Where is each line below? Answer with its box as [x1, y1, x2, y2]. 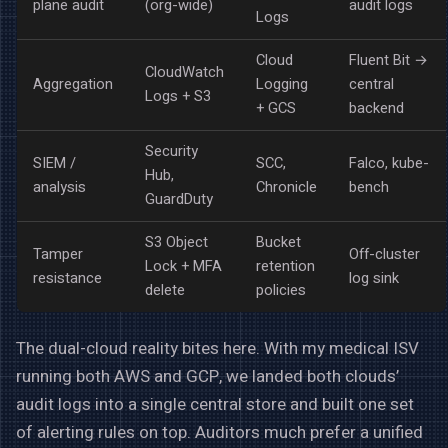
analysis [33, 176, 86, 198]
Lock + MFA [145, 255, 222, 277]
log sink [349, 267, 399, 289]
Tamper [33, 243, 83, 265]
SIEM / [33, 152, 76, 174]
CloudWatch [145, 61, 224, 83]
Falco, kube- [349, 152, 429, 174]
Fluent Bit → [349, 49, 428, 71]
